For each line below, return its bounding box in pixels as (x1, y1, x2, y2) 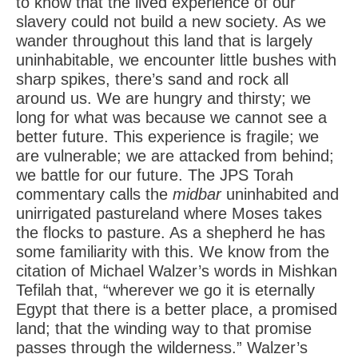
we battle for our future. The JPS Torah (16, 166, 293, 184)
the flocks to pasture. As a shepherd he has (16, 224, 325, 241)
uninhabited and (226, 185, 339, 203)
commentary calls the (16, 185, 173, 203)
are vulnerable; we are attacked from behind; (16, 147, 334, 165)
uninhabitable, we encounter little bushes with (16, 51, 336, 69)
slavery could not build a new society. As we (16, 13, 326, 30)
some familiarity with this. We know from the (16, 243, 329, 261)
